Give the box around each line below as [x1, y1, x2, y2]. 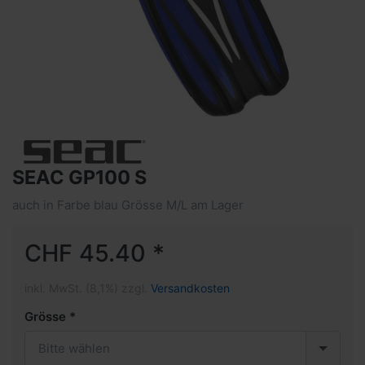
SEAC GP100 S [12, 165, 147, 189]
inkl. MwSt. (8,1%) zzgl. [24, 280, 151, 295]
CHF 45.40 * [24, 238, 165, 267]
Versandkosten [151, 280, 230, 295]
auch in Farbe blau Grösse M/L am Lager [12, 196, 244, 213]
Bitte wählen [38, 340, 110, 356]
